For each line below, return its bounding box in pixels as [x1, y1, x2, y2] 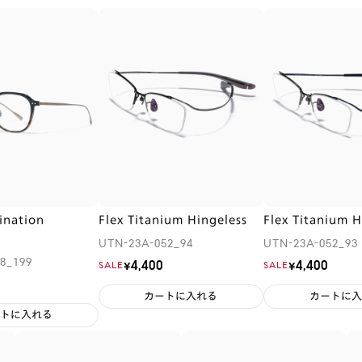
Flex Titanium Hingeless [98, 213, 247, 225]
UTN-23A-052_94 [98, 238, 193, 250]
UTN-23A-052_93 [263, 238, 359, 250]
